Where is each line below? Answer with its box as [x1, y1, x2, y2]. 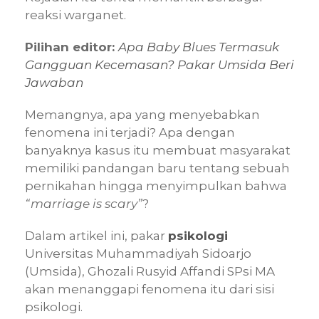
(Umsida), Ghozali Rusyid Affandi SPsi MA [25, 264, 275, 279]
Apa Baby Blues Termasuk [118, 40, 279, 55]
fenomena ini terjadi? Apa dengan [25, 125, 235, 140]
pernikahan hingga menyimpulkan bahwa [25, 179, 287, 194]
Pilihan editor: [25, 40, 118, 55]
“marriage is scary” [25, 197, 142, 211]
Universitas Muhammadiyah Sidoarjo [25, 246, 251, 261]
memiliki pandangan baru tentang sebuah [25, 161, 290, 176]
